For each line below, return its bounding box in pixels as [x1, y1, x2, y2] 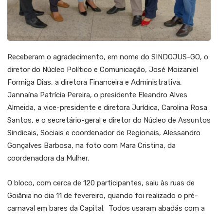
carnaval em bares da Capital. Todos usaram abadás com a [7, 204, 205, 213]
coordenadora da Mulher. [7, 154, 89, 163]
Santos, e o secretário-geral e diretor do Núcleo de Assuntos [7, 116, 211, 125]
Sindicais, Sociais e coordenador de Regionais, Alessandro [7, 128, 200, 138]
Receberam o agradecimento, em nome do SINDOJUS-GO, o [7, 53, 208, 62]
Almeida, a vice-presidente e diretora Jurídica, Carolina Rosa [7, 103, 207, 112]
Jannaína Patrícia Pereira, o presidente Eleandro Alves [7, 91, 187, 100]
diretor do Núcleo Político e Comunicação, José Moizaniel [7, 65, 198, 74]
